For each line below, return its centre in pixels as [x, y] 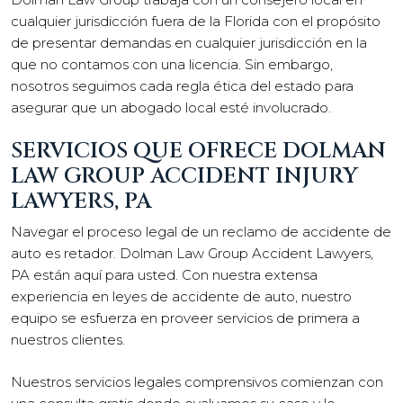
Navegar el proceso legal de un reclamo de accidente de [201, 232]
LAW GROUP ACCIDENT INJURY [184, 176]
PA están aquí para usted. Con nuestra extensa [164, 275]
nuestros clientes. [68, 340]
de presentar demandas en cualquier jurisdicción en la [189, 42]
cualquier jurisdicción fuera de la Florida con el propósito [196, 21]
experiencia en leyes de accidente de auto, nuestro [181, 296]
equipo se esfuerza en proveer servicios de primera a [185, 318]
